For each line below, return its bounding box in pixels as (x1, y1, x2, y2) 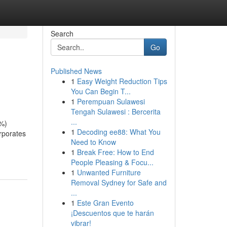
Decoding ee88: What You (77, 127, 161, 137)
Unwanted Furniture (77, 167, 141, 177)
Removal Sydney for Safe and (70, 177, 167, 187)
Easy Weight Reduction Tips (77, 76, 167, 86)
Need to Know (70, 137, 116, 147)
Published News (50, 66, 102, 76)
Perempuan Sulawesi (77, 96, 145, 106)
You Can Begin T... (70, 86, 131, 96)
